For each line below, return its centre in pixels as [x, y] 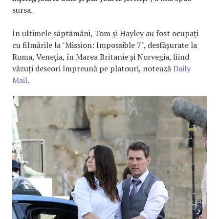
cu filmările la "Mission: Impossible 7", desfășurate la [105, 45]
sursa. [22, 10]
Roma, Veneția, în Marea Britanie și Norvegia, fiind [101, 56]
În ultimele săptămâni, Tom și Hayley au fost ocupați [105, 33]
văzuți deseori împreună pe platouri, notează [93, 68]
